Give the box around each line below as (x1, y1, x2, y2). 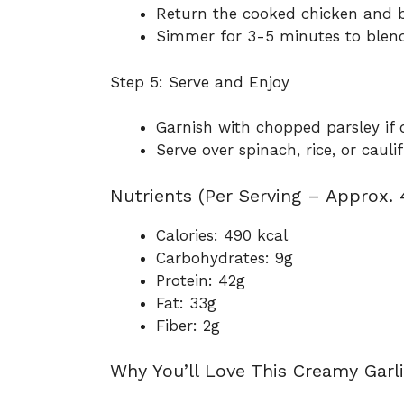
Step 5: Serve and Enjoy (110, 72, 289, 91)
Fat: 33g (156, 293, 216, 312)
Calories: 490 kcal (156, 225, 288, 244)
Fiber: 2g (156, 316, 220, 335)
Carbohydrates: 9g (156, 248, 293, 267)
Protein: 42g (156, 271, 245, 289)
